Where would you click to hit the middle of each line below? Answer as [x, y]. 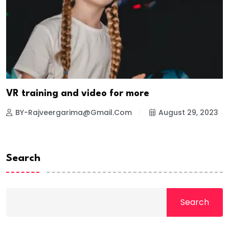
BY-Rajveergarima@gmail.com [74, 112]
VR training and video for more [78, 93]
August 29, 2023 [188, 112]
